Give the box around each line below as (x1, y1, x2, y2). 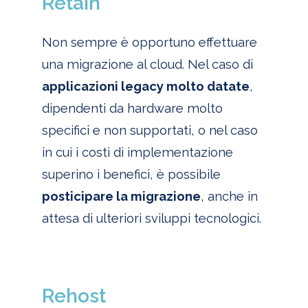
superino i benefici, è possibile (41, 167, 221, 182)
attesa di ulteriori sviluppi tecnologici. (41, 211, 261, 226)
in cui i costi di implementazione (41, 145, 233, 160)
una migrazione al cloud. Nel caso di (41, 57, 253, 72)
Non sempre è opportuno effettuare (41, 35, 257, 50)
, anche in (200, 189, 258, 204)
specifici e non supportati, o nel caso (41, 123, 258, 138)
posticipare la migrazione (41, 189, 201, 204)
